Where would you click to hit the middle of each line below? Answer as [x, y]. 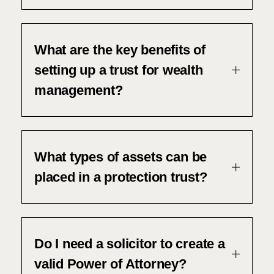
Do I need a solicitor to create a [130, 244]
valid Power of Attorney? [110, 264]
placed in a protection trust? [121, 177]
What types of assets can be [121, 157]
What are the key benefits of [120, 50]
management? [79, 90]
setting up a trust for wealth [119, 70]
